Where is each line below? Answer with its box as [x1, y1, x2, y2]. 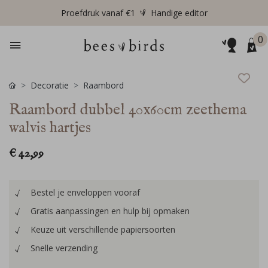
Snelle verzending [31, 242, 98, 254]
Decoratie [31, 80, 69, 91]
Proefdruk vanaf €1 [60, 7, 135, 19]
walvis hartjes [9, 118, 91, 138]
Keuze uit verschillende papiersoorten [31, 224, 175, 235]
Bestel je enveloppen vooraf [31, 187, 140, 198]
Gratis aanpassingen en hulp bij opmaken [31, 205, 190, 217]
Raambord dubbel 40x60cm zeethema [9, 100, 246, 120]
